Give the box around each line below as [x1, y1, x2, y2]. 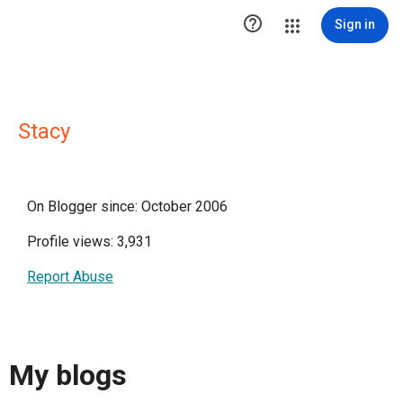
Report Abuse [27, 268, 113, 285]
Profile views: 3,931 [27, 233, 152, 250]
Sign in [335, 17, 375, 31]
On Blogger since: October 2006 [27, 198, 228, 215]
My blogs [9, 358, 127, 393]
